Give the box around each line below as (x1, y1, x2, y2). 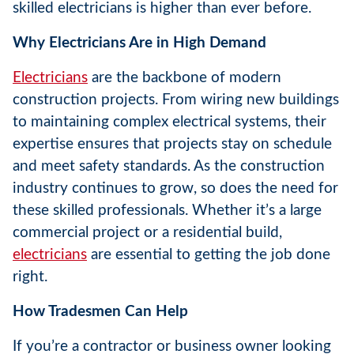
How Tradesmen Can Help (13, 303, 188, 319)
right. (13, 269, 47, 284)
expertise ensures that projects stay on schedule (13, 136, 332, 152)
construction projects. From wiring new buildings (13, 92, 339, 107)
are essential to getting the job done (87, 247, 330, 262)
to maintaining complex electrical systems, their (13, 114, 326, 130)
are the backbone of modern (88, 70, 281, 85)
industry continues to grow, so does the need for (13, 180, 338, 196)
